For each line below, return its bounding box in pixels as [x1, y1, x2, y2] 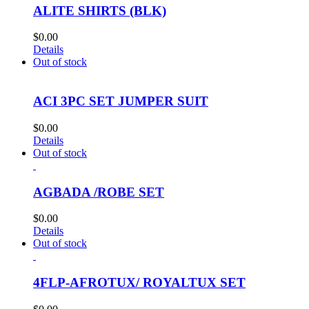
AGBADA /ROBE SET [33, 184, 164, 199]
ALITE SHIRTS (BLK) [33, 3, 166, 18]
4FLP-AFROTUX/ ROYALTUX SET [33, 275, 246, 290]
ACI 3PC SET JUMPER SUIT [33, 94, 208, 109]
